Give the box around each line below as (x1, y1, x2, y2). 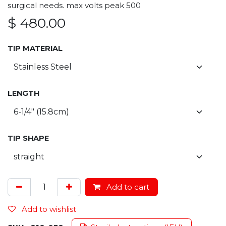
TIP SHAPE (8, 133, 49, 143)
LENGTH (8, 88, 39, 98)
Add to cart (104, 182, 149, 192)
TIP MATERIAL (8, 43, 63, 53)
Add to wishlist (22, 204, 76, 214)
